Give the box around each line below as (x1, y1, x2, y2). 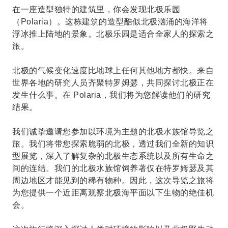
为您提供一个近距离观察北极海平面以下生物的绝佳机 (12, 188, 214, 197)
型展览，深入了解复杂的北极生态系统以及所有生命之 (12, 152, 214, 160)
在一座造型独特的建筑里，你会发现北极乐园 (12, 5, 180, 14)
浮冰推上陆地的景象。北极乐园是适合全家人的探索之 (12, 30, 214, 38)
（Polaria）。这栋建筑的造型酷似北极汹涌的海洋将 (12, 17, 208, 26)
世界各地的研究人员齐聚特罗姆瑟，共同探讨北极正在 (12, 78, 214, 87)
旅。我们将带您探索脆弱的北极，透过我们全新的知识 (12, 139, 214, 148)
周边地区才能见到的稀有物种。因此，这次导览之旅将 (12, 176, 214, 185)
